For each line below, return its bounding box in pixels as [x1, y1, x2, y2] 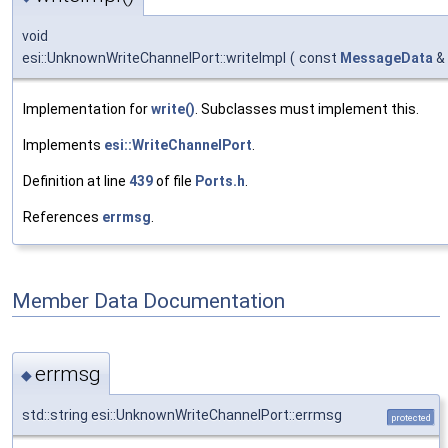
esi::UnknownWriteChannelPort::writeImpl [22, 50, 286, 67]
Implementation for [23, 101, 151, 118]
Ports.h [195, 173, 245, 190]
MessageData [340, 50, 433, 67]
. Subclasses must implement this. [195, 101, 419, 118]
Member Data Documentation [12, 288, 285, 313]
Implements [23, 137, 104, 154]
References [23, 209, 102, 226]
